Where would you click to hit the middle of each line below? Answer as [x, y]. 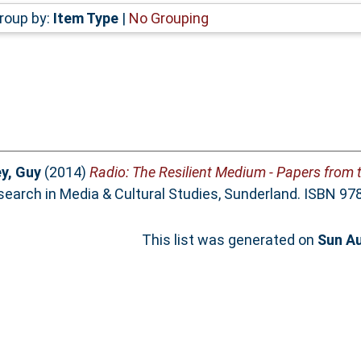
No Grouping [168, 18]
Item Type [85, 18]
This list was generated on [230, 240]
